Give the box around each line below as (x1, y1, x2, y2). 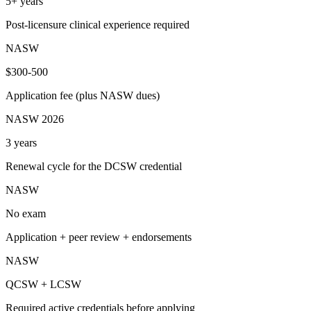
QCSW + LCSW (6, 278, 81, 290)
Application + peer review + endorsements (6, 231, 192, 243)
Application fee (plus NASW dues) (6, 90, 160, 101)
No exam (6, 208, 46, 219)
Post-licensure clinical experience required (6, 19, 190, 31)
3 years (6, 137, 37, 149)
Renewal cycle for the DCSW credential (6, 160, 182, 172)
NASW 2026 (6, 113, 64, 125)
